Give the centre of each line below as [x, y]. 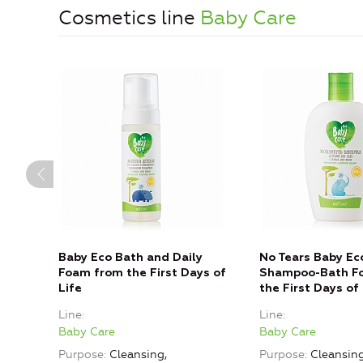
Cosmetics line [129, 17]
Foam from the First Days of [142, 273]
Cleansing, [138, 354]
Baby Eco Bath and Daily [130, 257]
